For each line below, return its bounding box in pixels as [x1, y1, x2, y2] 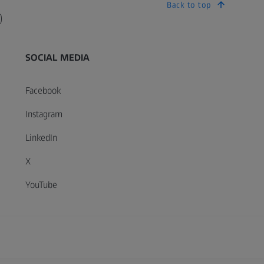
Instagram [25, 108, 62, 120]
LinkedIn [25, 132, 57, 143]
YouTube [25, 179, 57, 190]
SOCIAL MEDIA [25, 52, 90, 63]
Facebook [25, 85, 61, 96]
